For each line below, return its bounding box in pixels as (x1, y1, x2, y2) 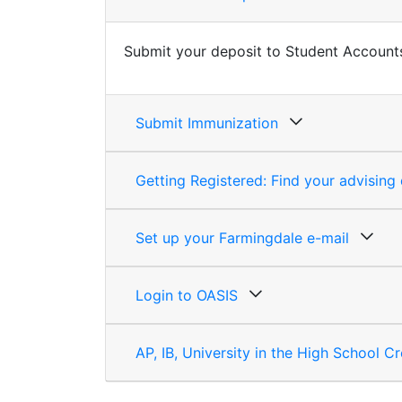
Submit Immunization (135, 114, 278, 132)
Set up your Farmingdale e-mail (135, 229, 349, 247)
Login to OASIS (135, 286, 238, 304)
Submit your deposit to (124, 42, 285, 60)
